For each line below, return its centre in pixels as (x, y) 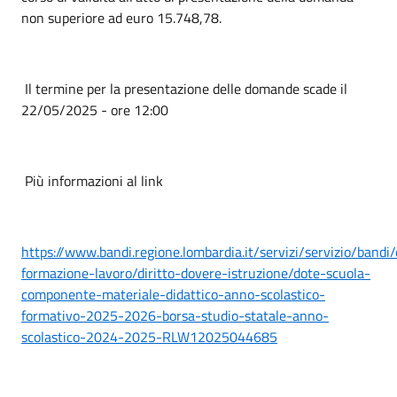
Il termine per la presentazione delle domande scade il (184, 89)
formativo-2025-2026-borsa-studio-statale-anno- (175, 315)
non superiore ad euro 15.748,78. (121, 18)
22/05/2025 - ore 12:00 (95, 110)
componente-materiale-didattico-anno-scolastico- (173, 294)
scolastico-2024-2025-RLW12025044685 (149, 337)
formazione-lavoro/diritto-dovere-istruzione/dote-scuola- (196, 273)
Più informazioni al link (94, 181)
